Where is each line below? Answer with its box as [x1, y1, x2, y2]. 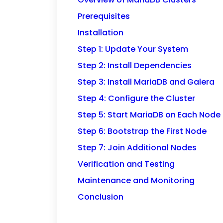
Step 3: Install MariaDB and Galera [78, 76, 215, 88]
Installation [78, 27, 123, 38]
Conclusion [78, 191, 123, 203]
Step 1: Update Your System [78, 43, 188, 55]
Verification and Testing [78, 158, 175, 170]
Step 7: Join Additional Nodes [78, 142, 197, 153]
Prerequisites [78, 10, 130, 22]
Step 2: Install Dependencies [78, 60, 192, 71]
